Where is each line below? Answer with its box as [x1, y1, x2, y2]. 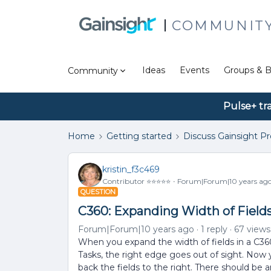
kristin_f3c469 [102, 163, 160, 175]
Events [180, 65, 209, 76]
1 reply [201, 224, 227, 235]
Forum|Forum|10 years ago [78, 224, 194, 235]
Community [68, 65, 118, 76]
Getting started [106, 131, 172, 142]
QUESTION [80, 188, 116, 196]
